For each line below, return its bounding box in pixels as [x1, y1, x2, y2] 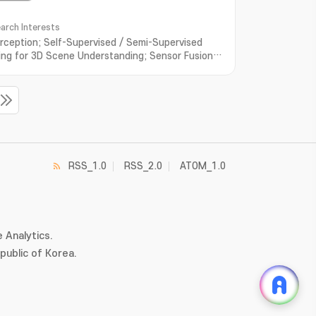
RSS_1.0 [68, 161, 107, 171]
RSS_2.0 [124, 161, 162, 171]
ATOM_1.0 [180, 161, 226, 171]
